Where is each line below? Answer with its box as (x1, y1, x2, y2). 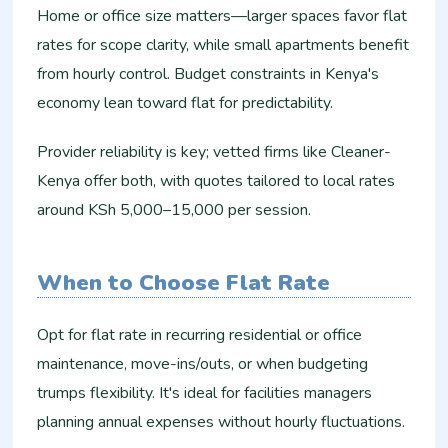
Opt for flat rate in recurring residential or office (37, 323, 363, 346)
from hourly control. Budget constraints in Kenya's (37, 62, 380, 85)
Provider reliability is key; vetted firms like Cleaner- (37, 140, 392, 163)
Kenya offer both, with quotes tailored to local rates (37, 169, 396, 192)
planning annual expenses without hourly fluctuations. (37, 410, 406, 433)
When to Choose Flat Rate (37, 267, 331, 299)
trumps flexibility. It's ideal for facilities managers (37, 381, 373, 404)
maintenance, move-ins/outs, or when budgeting (37, 352, 369, 375)
